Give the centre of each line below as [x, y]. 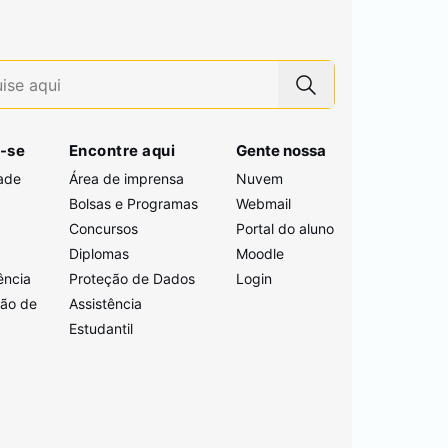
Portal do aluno [285, 228]
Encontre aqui [122, 150]
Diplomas [98, 253]
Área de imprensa [126, 178]
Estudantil [100, 328]
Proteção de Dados [131, 278]
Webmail [264, 203]
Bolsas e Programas [133, 203]
